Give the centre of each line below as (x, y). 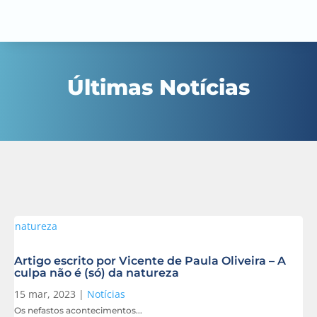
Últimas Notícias (158, 88)
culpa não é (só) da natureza (97, 273)
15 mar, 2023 (45, 294)
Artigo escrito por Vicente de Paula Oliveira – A (150, 261)
